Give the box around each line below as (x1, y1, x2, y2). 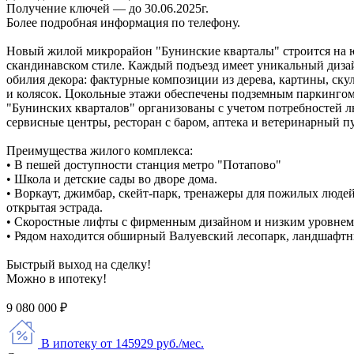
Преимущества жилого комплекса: (6, 143, 193, 157)
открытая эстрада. (6, 200, 103, 214)
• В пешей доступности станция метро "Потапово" (6, 157, 281, 171)
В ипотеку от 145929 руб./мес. (41, 336, 204, 350)
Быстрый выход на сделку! (6, 257, 151, 271)
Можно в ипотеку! (6, 271, 107, 285)
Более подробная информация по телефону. (6, 15, 240, 29)
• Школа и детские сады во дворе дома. (6, 171, 217, 186)
